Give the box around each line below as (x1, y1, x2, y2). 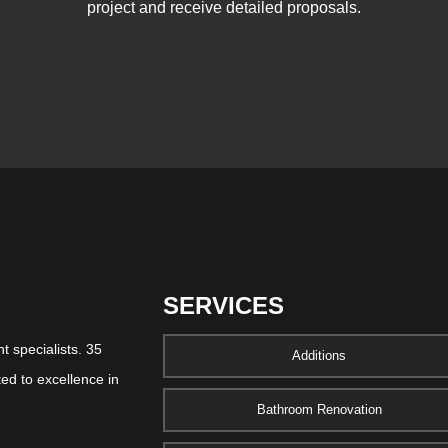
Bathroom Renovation (256, 402, 382, 417)
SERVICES (162, 292, 284, 319)
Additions (292, 348, 347, 363)
